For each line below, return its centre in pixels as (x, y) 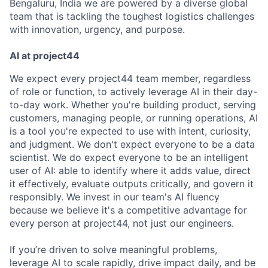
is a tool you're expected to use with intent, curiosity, (130, 131)
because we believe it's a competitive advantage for (128, 210)
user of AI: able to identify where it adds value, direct (130, 170)
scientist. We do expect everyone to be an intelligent (129, 157)
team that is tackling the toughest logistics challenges (132, 16)
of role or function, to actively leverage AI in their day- (133, 92)
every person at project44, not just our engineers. (122, 223)
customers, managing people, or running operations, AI (134, 118)
